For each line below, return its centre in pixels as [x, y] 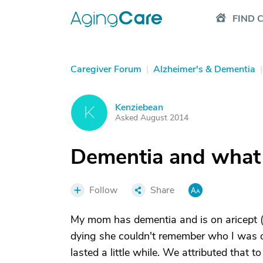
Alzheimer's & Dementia [204, 69]
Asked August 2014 [152, 118]
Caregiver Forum [106, 69]
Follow [103, 190]
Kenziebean [139, 107]
